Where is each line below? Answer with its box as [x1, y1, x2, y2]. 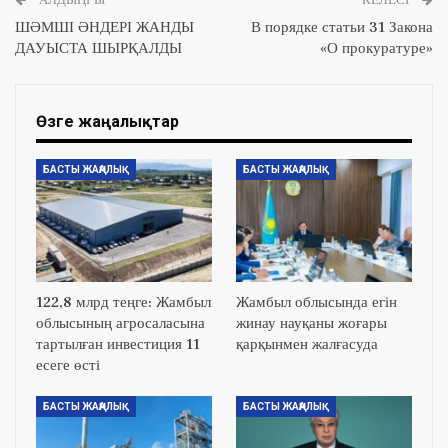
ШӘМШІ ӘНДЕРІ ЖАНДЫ [15, 17, 194, 37]
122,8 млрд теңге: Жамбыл [36, 293, 211, 313]
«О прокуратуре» [320, 38, 433, 58]
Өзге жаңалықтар [36, 111, 179, 131]
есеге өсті [36, 356, 100, 376]
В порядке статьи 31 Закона [251, 17, 433, 37]
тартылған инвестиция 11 [36, 335, 200, 355]
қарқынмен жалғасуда [236, 335, 378, 355]
